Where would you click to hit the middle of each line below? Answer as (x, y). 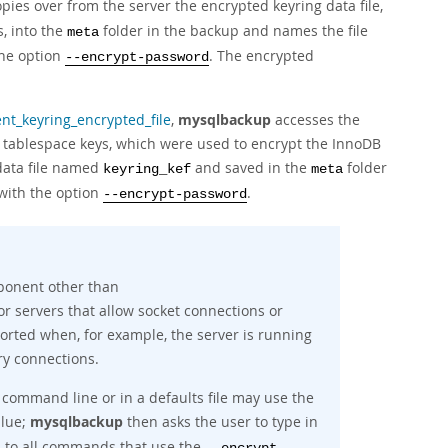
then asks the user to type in (220, 421)
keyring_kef (147, 169)
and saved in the (251, 167)
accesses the (315, 119)
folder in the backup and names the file (233, 30)
